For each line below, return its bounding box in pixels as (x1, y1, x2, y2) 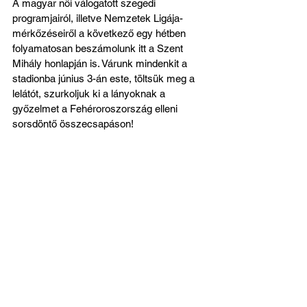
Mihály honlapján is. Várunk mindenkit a (12, 57, 190, 69)
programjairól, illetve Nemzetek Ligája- (12, 12, 183, 24)
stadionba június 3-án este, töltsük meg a (12, 72, 197, 84)
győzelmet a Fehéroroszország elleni (12, 102, 180, 114)
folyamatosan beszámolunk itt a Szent (12, 42, 186, 54)
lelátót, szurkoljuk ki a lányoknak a (12, 87, 168, 99)
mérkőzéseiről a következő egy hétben (12, 27, 188, 39)
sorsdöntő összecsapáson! (12, 117, 134, 130)
